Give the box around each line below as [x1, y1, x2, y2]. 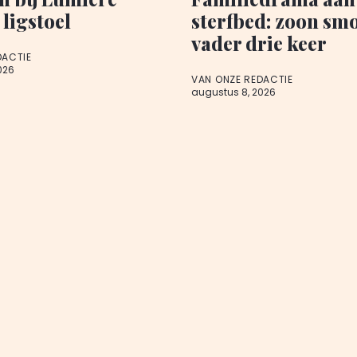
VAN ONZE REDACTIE [191, 73, 293, 87]
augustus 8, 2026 [191, 85, 276, 100]
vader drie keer [191, 30, 327, 57]
